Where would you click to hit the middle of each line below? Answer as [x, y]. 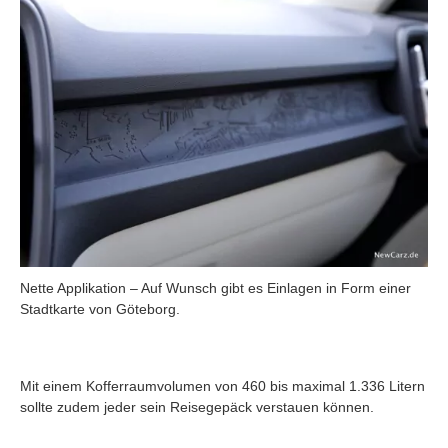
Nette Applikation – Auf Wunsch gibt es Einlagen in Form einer [215, 287]
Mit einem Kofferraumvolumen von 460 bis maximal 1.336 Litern [222, 385]
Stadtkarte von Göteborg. [100, 308]
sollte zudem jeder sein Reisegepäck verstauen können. [197, 406]
